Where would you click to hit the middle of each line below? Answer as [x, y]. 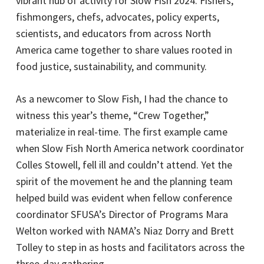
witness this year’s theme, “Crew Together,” [112, 115]
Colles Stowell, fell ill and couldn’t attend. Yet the [124, 165]
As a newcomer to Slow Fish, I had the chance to [122, 99]
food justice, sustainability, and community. [111, 66]
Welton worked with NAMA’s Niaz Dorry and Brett [125, 231]
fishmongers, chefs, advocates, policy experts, [117, 17]
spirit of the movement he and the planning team [124, 181]
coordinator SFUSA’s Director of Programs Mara [122, 214]
